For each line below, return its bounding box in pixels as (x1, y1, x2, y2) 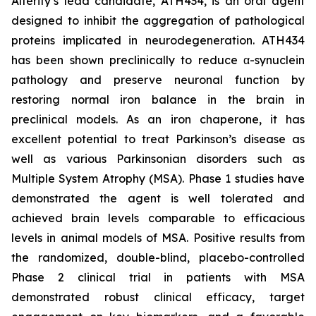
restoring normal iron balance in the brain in (11, 92, 305, 107)
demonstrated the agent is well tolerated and (11, 191, 305, 205)
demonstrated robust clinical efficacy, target (11, 290, 305, 304)
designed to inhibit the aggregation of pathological (11, 13, 305, 28)
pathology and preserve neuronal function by (11, 73, 305, 87)
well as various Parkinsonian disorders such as (11, 152, 305, 166)
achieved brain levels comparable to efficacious (11, 211, 305, 225)
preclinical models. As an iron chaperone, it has (11, 112, 305, 126)
